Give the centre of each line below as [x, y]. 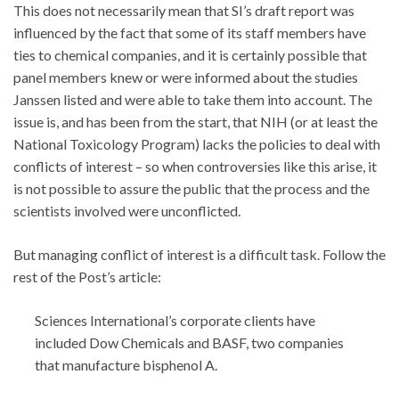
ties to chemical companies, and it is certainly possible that [190, 55]
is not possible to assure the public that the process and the [191, 189]
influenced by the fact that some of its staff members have [190, 33]
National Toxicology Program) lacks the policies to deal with [197, 144]
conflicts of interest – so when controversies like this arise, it [195, 167]
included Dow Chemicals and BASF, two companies [189, 343]
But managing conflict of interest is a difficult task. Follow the [199, 255]
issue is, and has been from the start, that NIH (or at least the [195, 122]
